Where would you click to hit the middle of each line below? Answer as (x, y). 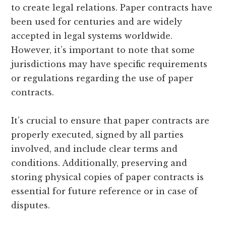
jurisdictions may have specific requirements (109, 64)
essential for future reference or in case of (105, 191)
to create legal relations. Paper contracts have (112, 7)
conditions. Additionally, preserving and (99, 163)
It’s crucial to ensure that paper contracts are (110, 120)
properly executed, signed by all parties (98, 134)
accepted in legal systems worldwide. (92, 36)
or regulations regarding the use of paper (102, 78)
